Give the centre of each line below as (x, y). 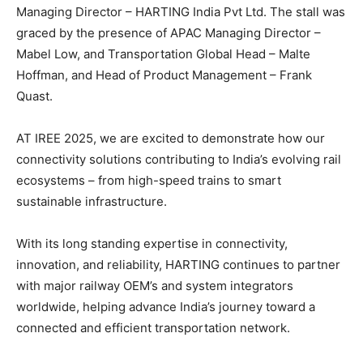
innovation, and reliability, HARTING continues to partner (178, 265)
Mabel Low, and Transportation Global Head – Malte (163, 54)
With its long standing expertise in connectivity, (152, 244)
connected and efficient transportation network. (153, 328)
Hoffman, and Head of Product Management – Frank (164, 75)
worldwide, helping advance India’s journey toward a (166, 307)
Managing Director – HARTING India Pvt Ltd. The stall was (181, 12)
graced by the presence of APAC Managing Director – (169, 33)
